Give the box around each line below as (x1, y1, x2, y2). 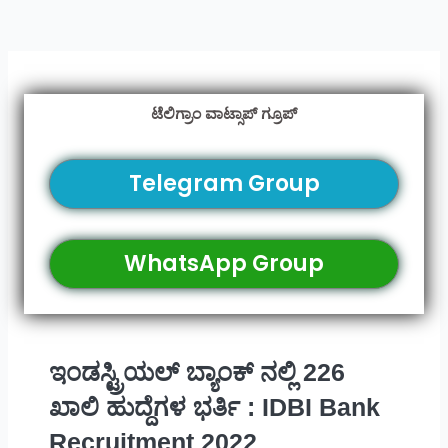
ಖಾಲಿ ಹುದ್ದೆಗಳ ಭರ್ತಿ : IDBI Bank (48, 393, 380, 422)
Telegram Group (128, 168, 320, 200)
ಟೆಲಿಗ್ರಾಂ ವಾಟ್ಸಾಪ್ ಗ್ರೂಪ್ (151, 105, 297, 123)
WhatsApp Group (124, 248, 324, 280)
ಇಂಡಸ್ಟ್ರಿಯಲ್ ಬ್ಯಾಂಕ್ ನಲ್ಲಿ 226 (48, 358, 345, 387)
